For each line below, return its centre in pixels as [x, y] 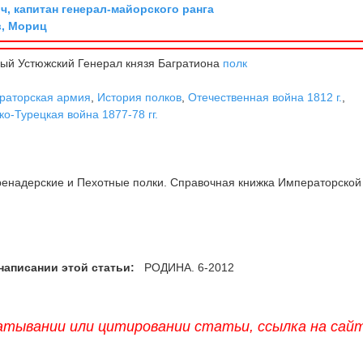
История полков [140, 98]
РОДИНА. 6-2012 [188, 268]
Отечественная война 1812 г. [265, 98]
